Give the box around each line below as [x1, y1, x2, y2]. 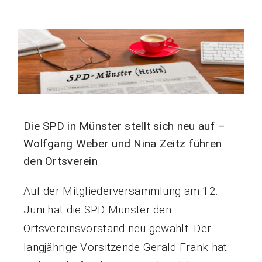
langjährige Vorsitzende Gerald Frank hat [23, 240, 227, 254]
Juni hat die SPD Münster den [23, 203, 171, 217]
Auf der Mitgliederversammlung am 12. [23, 184, 219, 198]
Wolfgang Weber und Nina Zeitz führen [23, 137, 222, 151]
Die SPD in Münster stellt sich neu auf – [23, 119, 226, 133]
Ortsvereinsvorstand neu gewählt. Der [23, 222, 212, 236]
